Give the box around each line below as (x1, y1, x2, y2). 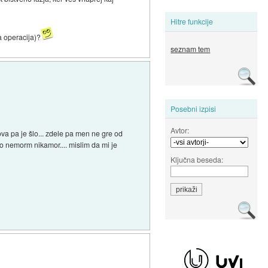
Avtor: (170, 124, 190, 135)
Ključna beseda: (170, 154, 224, 165)
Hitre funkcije (170, 16, 214, 27)
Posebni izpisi (170, 103, 217, 114)
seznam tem (170, 44, 211, 54)
